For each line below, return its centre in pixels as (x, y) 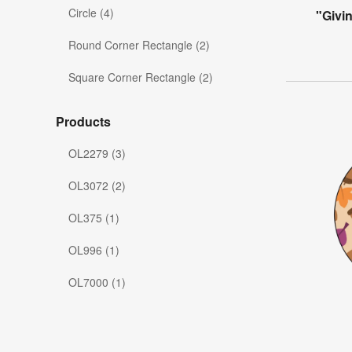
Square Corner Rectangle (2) (141, 77)
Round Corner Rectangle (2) (139, 45)
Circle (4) (91, 13)
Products (83, 122)
